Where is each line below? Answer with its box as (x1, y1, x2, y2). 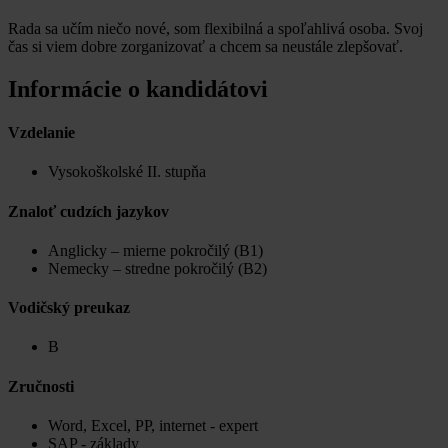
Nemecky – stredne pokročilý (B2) (48, 259, 267, 277)
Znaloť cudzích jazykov (8, 202, 169, 220)
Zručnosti (8, 377, 74, 395)
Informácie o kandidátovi (8, 75, 268, 102)
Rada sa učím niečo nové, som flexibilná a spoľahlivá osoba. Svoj (8, 19, 423, 37)
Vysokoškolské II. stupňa (48, 163, 206, 181)
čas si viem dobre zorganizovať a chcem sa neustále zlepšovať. (8, 37, 403, 55)
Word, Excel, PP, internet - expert (48, 416, 258, 434)
